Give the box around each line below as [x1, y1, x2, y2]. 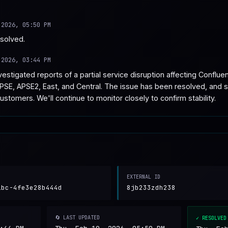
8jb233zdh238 [127, 183, 176, 192]
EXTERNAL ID [127, 173, 160, 181]
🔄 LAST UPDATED [54, 213, 100, 221]
